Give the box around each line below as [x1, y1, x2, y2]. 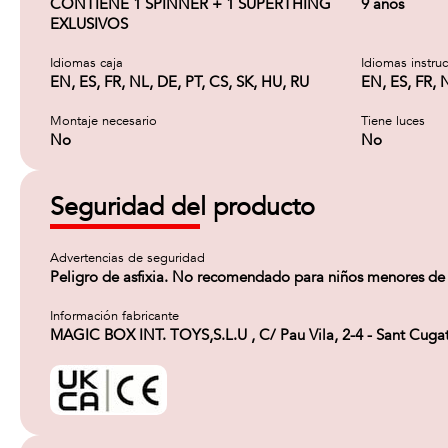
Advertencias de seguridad [50, 249, 205, 267]
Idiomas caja [50, 54, 123, 72]
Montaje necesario [50, 112, 157, 130]
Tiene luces [361, 112, 425, 130]
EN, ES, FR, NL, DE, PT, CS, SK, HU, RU [50, 72, 309, 92]
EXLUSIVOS [50, 14, 128, 34]
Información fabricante [50, 307, 179, 325]
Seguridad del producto [50, 190, 315, 224]
